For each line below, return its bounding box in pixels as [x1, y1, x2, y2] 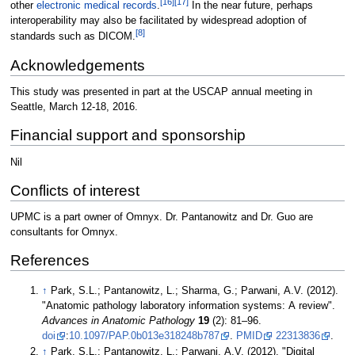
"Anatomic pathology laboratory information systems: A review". [42, 300, 336, 311]
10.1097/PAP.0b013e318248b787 [69, 330, 220, 342]
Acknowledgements [10, 56, 145, 74]
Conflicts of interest [10, 181, 139, 199]
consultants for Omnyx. [10, 227, 118, 239]
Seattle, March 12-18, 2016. [10, 101, 138, 113]
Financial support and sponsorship [10, 127, 246, 144]
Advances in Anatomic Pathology [42, 315, 196, 326]
